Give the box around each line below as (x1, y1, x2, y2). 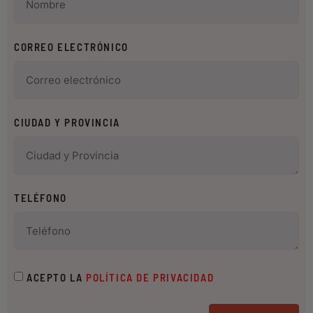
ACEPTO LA (27, 270, 86, 284)
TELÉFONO (14, 191, 67, 204)
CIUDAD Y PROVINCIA (14, 115, 120, 129)
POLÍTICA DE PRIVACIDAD (86, 270, 214, 284)
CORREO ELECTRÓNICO (14, 40, 129, 53)
